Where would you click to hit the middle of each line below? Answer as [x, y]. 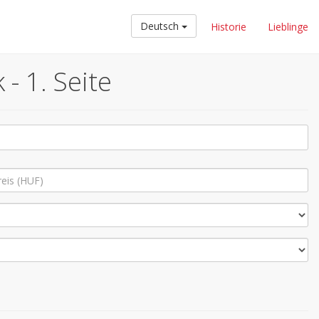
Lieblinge [288, 26]
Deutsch [161, 26]
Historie [229, 26]
